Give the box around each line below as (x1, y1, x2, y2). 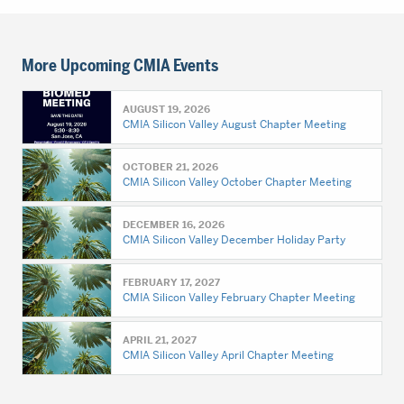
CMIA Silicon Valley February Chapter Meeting (123, 290, 356, 305)
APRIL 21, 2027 (123, 334, 197, 346)
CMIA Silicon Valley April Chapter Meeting (123, 348, 335, 363)
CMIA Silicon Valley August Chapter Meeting (123, 117, 347, 132)
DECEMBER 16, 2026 (123, 218, 225, 231)
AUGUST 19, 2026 (123, 103, 211, 115)
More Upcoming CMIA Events (22, 55, 218, 77)
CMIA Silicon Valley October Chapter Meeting (123, 175, 353, 189)
